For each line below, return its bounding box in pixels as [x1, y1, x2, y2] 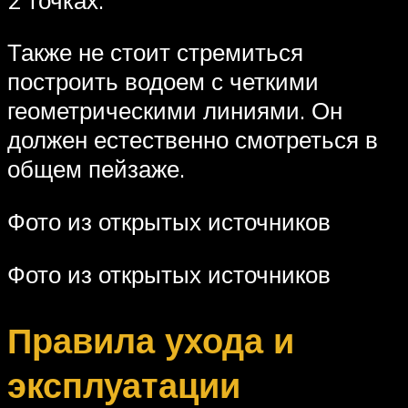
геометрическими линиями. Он [7, 96, 342, 126]
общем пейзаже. [7, 154, 185, 184]
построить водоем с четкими [7, 66, 319, 97]
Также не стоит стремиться [7, 37, 303, 67]
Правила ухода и [7, 317, 294, 362]
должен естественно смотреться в [7, 125, 378, 155]
